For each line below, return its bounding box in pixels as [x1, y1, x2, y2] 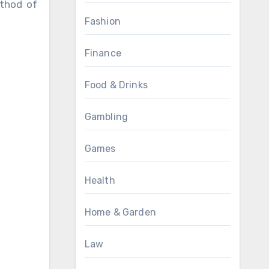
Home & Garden [84, 207, 157, 218]
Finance [84, 47, 121, 59]
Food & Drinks [84, 79, 148, 91]
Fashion [84, 16, 121, 27]
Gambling [84, 111, 128, 122]
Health [84, 175, 115, 186]
